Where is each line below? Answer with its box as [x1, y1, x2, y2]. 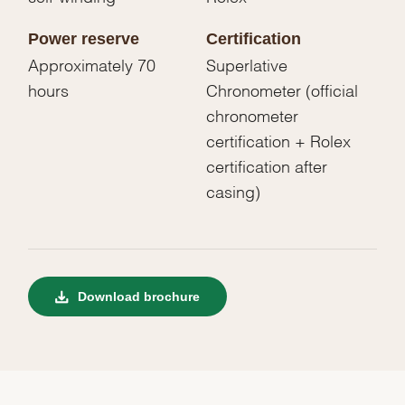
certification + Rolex [206, 135, 351, 144]
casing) [206, 185, 260, 194]
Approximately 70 [28, 59, 156, 68]
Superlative [206, 59, 287, 68]
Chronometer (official [206, 84, 358, 93]
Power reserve [28, 29, 140, 48]
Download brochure [74, 288, 201, 304]
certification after [206, 160, 327, 169]
